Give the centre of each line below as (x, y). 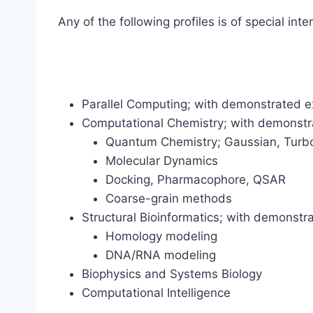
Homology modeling (161, 236)
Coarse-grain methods (169, 198)
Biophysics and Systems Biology (172, 274)
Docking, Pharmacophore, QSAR (196, 179)
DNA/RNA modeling (161, 255)
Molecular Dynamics (162, 160)
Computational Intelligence (156, 292)
